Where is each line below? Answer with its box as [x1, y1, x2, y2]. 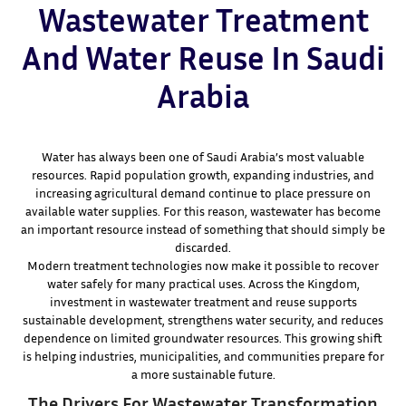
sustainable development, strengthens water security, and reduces [23, 312, 383, 328]
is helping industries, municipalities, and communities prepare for [22, 348, 384, 364]
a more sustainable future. [130, 366, 275, 382]
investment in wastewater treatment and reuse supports [49, 294, 357, 310]
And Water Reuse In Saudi [21, 38, 385, 78]
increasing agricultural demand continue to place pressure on [35, 185, 371, 201]
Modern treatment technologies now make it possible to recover [27, 257, 379, 274]
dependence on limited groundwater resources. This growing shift [24, 330, 382, 346]
